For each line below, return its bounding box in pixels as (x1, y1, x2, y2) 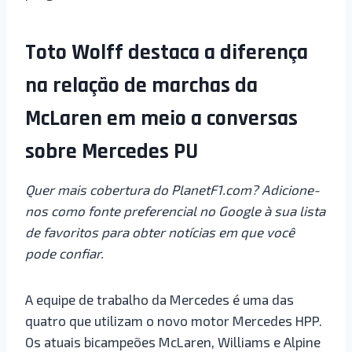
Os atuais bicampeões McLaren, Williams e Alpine (25, 333, 321, 350)
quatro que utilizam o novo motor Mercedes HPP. (25, 312, 322, 328)
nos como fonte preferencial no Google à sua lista (25, 202, 325, 218)
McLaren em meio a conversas (25, 104, 298, 133)
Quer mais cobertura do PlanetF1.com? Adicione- (25, 181, 320, 197)
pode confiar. (25, 244, 104, 261)
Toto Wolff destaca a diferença (25, 38, 308, 67)
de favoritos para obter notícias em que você (25, 223, 295, 240)
